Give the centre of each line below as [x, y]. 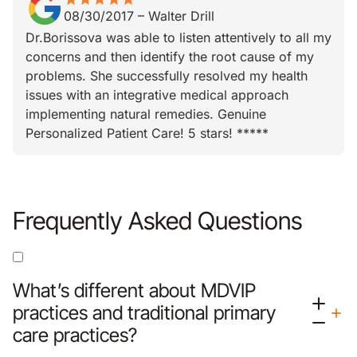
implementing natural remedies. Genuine [146, 114]
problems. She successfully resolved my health [167, 76]
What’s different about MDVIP [134, 290]
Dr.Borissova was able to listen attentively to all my [178, 37]
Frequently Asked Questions [157, 220]
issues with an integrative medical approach [157, 95]
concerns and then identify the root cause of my [170, 57]
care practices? [75, 335]
